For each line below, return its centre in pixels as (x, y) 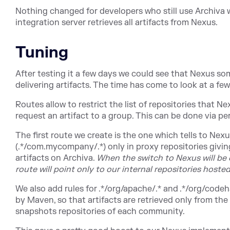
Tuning (42, 52)
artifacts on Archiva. (56, 158)
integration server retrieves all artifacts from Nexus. (117, 22)
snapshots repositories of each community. (100, 211)
